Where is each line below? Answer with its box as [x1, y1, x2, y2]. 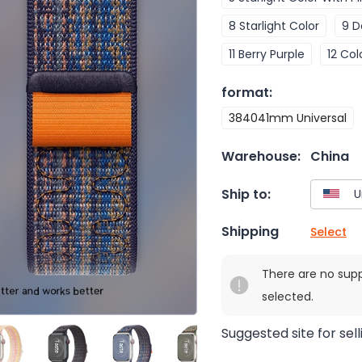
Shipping [221, 222, 279, 242]
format [221, 83, 269, 102]
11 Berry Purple [229, 46, 305, 62]
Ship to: [221, 184, 271, 204]
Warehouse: [221, 147, 301, 166]
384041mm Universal [229, 110, 347, 126]
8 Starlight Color [229, 18, 319, 34]
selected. [262, 288, 314, 305]
